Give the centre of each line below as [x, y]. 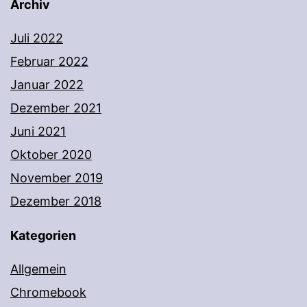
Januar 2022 [47, 85]
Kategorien [43, 236]
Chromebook [48, 293]
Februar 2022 [49, 62]
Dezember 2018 [56, 201]
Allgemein [38, 269]
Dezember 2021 [56, 108]
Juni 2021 [38, 132]
